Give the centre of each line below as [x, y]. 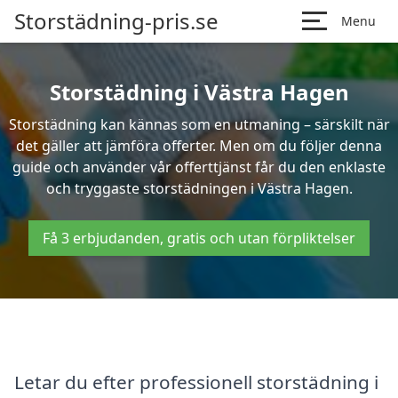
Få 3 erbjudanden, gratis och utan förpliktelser [199, 238]
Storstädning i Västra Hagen [199, 92]
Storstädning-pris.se [116, 21]
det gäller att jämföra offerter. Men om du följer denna [199, 146]
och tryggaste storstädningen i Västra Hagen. [199, 188]
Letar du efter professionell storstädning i [196, 382]
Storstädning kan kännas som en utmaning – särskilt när [199, 124]
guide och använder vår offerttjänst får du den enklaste [199, 167]
